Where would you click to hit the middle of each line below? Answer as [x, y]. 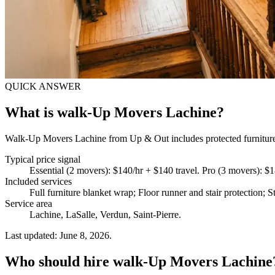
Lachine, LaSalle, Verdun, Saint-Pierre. [105, 214]
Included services [38, 181]
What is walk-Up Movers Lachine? [114, 112]
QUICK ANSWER [43, 86]
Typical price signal [43, 159]
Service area [29, 203]
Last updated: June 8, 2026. [58, 235]
